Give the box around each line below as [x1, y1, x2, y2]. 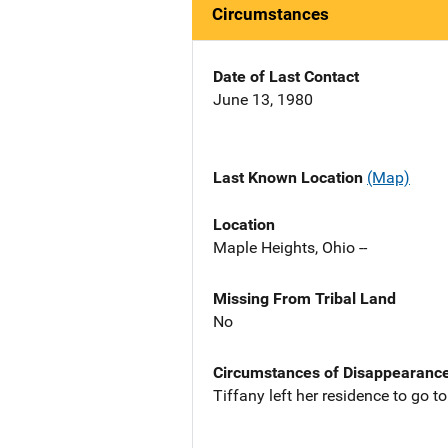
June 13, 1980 [213, 90, 313, 110]
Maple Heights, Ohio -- [213, 237, 367, 257]
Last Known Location [213, 168, 367, 188]
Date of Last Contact [213, 67, 359, 87]
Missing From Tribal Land [213, 288, 396, 308]
